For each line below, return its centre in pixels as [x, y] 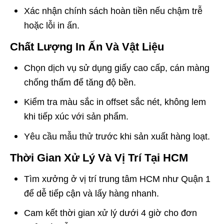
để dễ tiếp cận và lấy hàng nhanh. [91, 193]
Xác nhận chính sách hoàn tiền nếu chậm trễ [113, 11]
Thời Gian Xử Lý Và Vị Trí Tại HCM [99, 157]
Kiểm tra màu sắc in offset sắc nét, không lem [115, 102]
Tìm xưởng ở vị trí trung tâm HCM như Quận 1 [117, 179]
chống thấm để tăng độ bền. [80, 82]
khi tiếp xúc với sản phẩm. [76, 117]
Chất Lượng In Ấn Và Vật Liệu [87, 46]
